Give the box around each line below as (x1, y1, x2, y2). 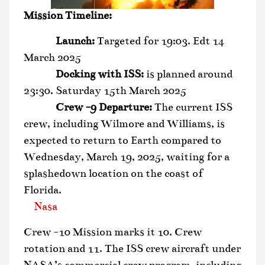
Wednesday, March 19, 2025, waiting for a (24, 150, 230, 163)
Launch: (24, 34, 95, 47)
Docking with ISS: (24, 67, 144, 80)
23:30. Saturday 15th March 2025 (24, 83, 186, 97)
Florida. (24, 183, 62, 196)
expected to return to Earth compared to (24, 133, 221, 147)
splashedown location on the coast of (24, 166, 203, 180)
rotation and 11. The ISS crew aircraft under (24, 241, 241, 255)
